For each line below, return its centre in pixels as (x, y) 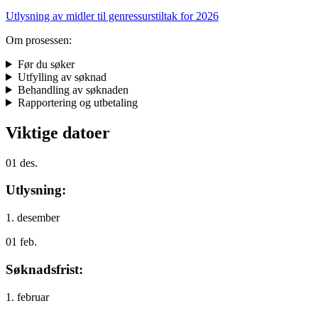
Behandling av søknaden (73, 89)
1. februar (27, 297)
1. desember (33, 218)
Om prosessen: (39, 40)
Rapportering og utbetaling (77, 102)
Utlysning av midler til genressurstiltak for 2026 (112, 16)
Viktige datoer (58, 132)
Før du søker (46, 64)
